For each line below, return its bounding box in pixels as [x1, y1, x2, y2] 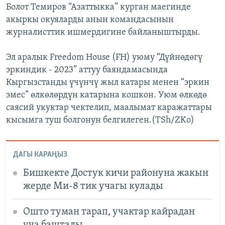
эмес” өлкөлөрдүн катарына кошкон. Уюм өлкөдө [6, 90, 207, 100]
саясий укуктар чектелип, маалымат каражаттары [6, 103, 212, 113]
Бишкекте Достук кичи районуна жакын [23, 168, 208, 178]
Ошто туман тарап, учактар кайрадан [23, 206, 195, 217]
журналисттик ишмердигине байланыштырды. [6, 28, 200, 38]
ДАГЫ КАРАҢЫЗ [13, 150, 67, 159]
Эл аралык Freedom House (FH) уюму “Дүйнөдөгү [6, 53, 202, 63]
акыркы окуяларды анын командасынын [6, 15, 174, 25]
